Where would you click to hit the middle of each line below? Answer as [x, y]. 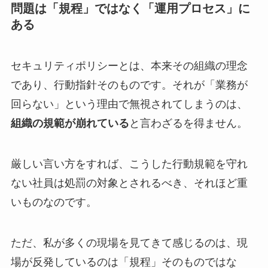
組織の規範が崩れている [70, 124]
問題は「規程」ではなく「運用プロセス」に [130, 9]
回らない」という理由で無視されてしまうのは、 [129, 104]
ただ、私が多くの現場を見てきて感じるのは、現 [129, 243]
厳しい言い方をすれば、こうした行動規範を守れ [129, 164]
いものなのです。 [54, 202]
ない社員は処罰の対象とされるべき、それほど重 [129, 183]
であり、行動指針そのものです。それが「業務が [129, 85]
